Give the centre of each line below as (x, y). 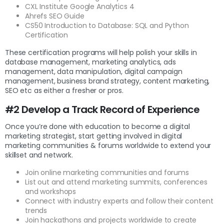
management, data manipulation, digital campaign (94, 72)
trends (36, 211)
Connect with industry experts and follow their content (119, 201)
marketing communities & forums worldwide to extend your (108, 146)
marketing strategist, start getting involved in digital (94, 136)
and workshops (51, 192)
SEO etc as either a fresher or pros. (65, 91)
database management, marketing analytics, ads (90, 62)
